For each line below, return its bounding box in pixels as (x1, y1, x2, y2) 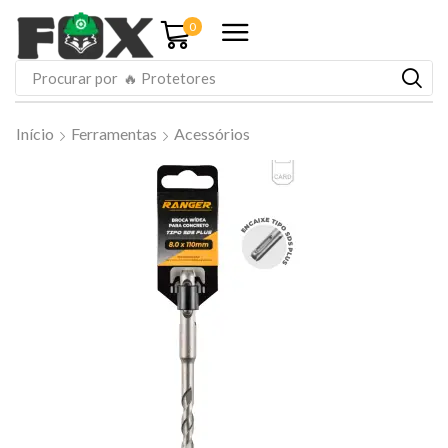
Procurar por (31, 68, 118, 87)
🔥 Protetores (122, 68, 216, 87)
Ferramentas (71, 124, 157, 143)
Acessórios (174, 124, 250, 143)
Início (16, 124, 54, 143)
